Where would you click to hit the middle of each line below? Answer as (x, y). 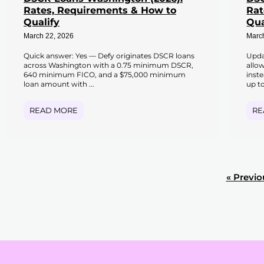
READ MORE (54, 110)
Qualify (42, 22)
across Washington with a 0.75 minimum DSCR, (108, 65)
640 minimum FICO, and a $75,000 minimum (105, 74)
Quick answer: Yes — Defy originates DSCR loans (109, 55)
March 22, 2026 (49, 36)
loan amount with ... (59, 84)
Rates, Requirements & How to (100, 10)
